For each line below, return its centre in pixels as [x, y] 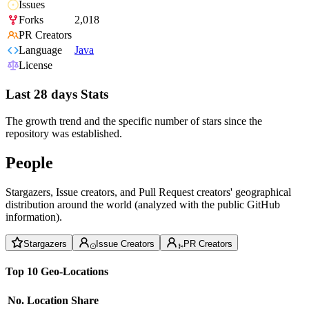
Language [40, 50]
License [36, 66]
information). [34, 217]
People [29, 162]
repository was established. [64, 133]
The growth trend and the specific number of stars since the [134, 121]
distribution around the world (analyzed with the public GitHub [143, 204]
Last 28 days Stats [57, 94]
